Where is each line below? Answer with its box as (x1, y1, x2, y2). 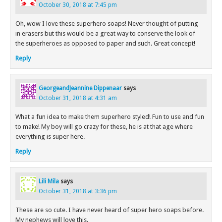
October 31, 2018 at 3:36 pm (39, 187, 117, 195)
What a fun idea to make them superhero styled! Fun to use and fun (15, 112, 204, 120)
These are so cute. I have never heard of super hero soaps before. (15, 206, 204, 214)
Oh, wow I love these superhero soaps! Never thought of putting (15, 19, 198, 27)
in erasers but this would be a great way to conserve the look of (15, 29, 195, 37)
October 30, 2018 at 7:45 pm (39, 1, 117, 8)
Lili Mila (39, 177, 59, 185)
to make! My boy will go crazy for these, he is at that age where (15, 122, 193, 130)
